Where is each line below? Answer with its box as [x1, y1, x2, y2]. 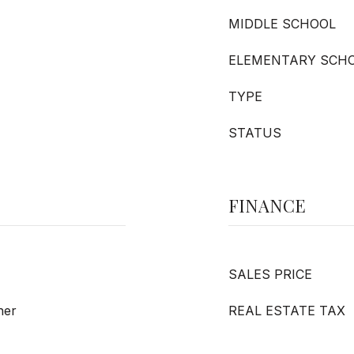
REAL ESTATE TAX [228, 303, 345, 318]
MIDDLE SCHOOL [228, 16, 336, 32]
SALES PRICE [228, 266, 312, 282]
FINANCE [228, 194, 306, 217]
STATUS [228, 125, 281, 141]
